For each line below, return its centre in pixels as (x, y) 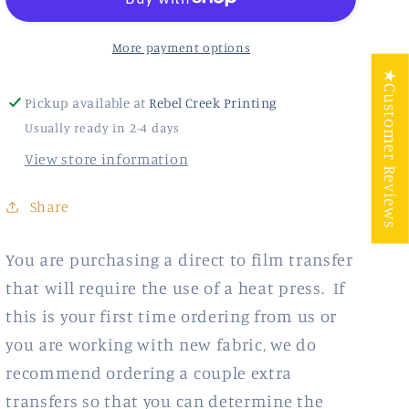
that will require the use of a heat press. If (176, 288)
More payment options (181, 47)
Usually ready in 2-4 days (103, 128)
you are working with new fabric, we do (161, 345)
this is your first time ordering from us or (172, 316)
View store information (107, 159)
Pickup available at (87, 102)
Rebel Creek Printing (213, 102)
